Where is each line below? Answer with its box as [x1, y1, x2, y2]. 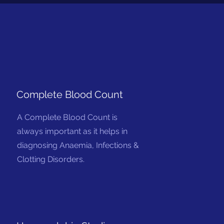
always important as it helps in [17, 126, 128, 136]
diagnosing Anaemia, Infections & [17, 140, 139, 150]
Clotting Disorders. [17, 154, 85, 164]
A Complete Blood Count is [17, 112, 118, 122]
